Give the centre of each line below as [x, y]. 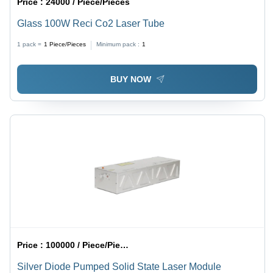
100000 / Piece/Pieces [83, 245]
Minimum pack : [118, 44]
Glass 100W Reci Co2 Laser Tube [91, 24]
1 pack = [30, 44]
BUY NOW [130, 80]
